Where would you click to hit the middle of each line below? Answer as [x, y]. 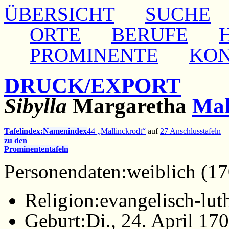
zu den [16, 140]
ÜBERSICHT [59, 14]
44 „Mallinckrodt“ [116, 131]
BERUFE [150, 35]
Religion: [62, 200]
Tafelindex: [24, 131]
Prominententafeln [36, 149]
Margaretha [130, 106]
